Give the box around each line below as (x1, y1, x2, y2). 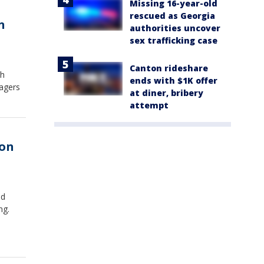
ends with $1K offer (130, 75, 217, 87)
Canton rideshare (130, 62, 208, 74)
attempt (130, 100, 169, 111)
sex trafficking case (130, 35, 217, 47)
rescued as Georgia (130, 10, 215, 22)
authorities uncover (130, 22, 220, 34)
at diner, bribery (130, 87, 203, 99)
